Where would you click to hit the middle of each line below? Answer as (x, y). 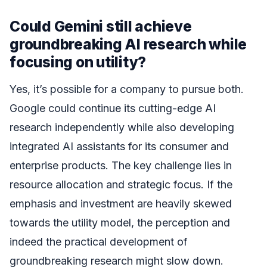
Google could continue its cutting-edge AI (113, 108)
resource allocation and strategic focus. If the (121, 184)
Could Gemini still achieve (101, 27)
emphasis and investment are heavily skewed (121, 203)
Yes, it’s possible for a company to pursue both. (127, 89)
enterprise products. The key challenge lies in (121, 165)
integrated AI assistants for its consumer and (119, 146)
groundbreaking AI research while (128, 44)
